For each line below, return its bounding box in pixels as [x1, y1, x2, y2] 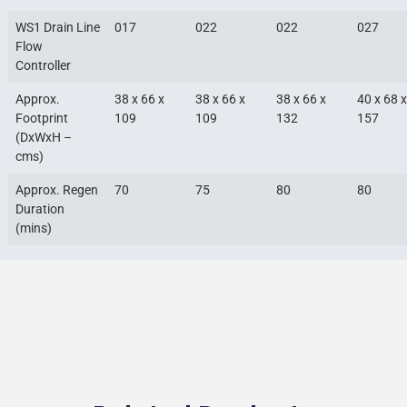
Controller [15, 57, 71, 74]
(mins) [15, 220, 52, 236]
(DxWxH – [15, 129, 72, 145]
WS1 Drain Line [15, 19, 100, 35]
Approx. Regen [15, 182, 98, 198]
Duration [15, 201, 65, 217]
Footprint [15, 110, 68, 126]
